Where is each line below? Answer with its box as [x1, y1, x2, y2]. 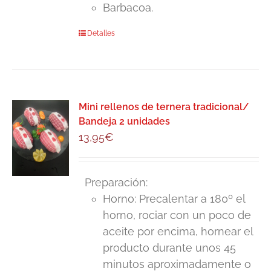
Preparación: [79, 176, 148, 189]
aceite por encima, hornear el [103, 225, 253, 238]
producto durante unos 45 [103, 241, 237, 255]
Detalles [87, 29, 116, 38]
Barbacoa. [103, 1, 154, 15]
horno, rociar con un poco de [103, 209, 252, 222]
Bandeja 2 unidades [79, 116, 171, 128]
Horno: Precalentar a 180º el [103, 192, 246, 206]
